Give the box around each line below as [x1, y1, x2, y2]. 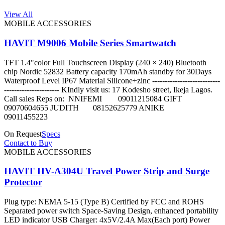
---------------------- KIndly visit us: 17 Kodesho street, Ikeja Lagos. [4, 85, 212, 94]
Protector [4, 177, 42, 188]
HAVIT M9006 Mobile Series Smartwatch [4, 38, 176, 49]
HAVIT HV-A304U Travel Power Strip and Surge [4, 166, 209, 177]
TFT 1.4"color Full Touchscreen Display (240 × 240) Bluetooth [4, 58, 206, 67]
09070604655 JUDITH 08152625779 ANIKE [4, 103, 180, 112]
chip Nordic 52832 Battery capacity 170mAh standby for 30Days [4, 67, 211, 76]
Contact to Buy [4, 138, 52, 147]
